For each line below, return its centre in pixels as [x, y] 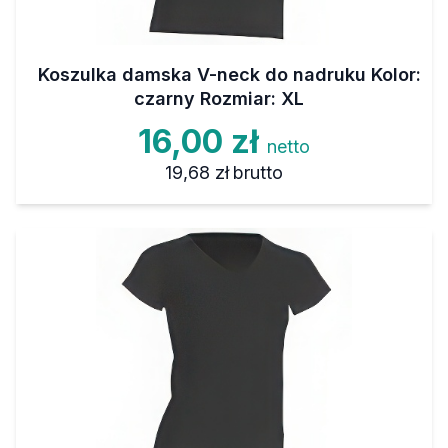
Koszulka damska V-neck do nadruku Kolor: [229, 75]
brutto [258, 173]
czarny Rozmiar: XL [219, 99]
